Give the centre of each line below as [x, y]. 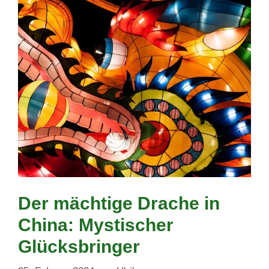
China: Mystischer [96, 225]
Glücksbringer [79, 246]
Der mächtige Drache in [119, 203]
